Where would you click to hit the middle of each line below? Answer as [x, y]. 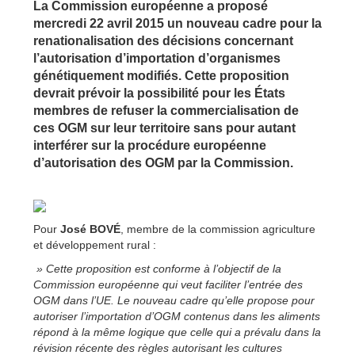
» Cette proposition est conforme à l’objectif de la [157, 268]
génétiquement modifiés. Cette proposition [161, 75]
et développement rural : [95, 244]
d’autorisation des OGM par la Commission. [163, 162]
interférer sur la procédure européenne [150, 145]
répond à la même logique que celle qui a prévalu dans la [177, 332]
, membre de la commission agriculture [218, 229]
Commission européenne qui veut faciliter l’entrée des [168, 284]
